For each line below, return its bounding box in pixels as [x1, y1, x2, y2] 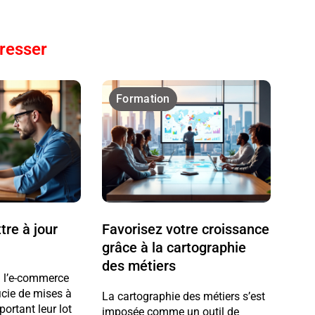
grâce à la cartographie [102, 238, 247, 256]
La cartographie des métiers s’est [102, 289, 266, 303]
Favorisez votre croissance [102, 220, 270, 238]
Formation [116, 91, 170, 105]
